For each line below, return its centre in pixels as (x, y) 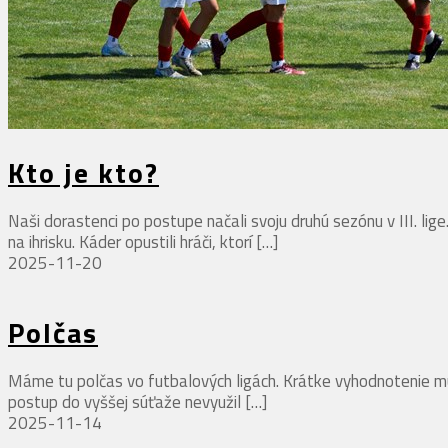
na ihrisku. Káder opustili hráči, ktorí (130, 241)
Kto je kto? (83, 172)
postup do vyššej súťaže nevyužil (124, 402)
